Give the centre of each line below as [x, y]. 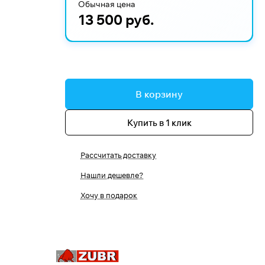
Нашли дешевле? [112, 175]
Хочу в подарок [109, 195]
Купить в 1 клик [159, 122]
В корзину [159, 94]
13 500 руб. [116, 20]
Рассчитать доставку [118, 155]
